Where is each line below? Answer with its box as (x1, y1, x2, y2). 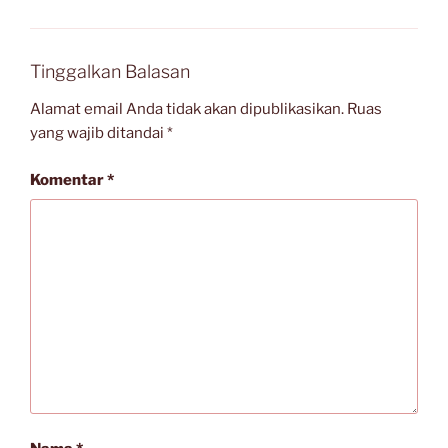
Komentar (30, 170, 107, 189)
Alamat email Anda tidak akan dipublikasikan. (30, 100, 344, 119)
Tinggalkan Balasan (30, 60, 190, 82)
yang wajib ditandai (30, 124, 167, 143)
